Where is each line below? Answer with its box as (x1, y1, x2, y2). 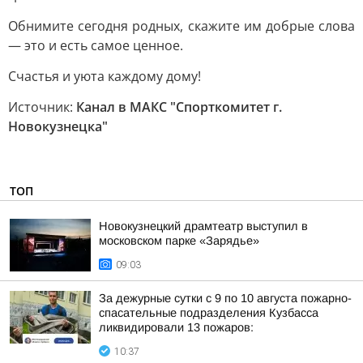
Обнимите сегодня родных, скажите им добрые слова (8, 17, 355, 35)
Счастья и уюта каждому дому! (8, 67, 201, 85)
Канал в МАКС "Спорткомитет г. (76, 98, 282, 116)
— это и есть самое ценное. (8, 36, 183, 54)
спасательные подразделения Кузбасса (99, 306, 318, 319)
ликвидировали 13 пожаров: (99, 321, 254, 334)
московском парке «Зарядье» (99, 234, 259, 247)
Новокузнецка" (8, 117, 108, 135)
